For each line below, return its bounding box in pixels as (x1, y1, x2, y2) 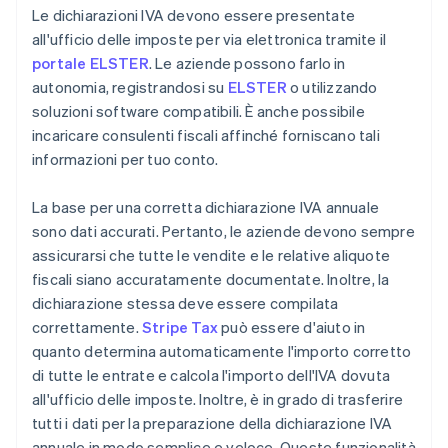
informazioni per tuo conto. (32, 149, 219, 170)
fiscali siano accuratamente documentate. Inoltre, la (32, 269, 390, 290)
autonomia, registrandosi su (32, 77, 228, 98)
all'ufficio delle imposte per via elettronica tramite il (32, 29, 387, 50)
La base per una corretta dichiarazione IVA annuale (32, 197, 380, 218)
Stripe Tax (142, 317, 218, 338)
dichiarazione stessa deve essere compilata (32, 293, 339, 314)
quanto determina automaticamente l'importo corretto (32, 341, 412, 362)
